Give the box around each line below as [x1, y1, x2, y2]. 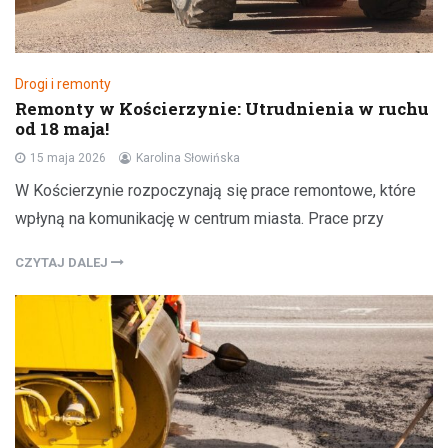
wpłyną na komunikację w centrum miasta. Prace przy [15, 209, 384, 229]
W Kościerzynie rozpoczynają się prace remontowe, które [15, 181, 416, 201]
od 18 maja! [15, 117, 109, 141]
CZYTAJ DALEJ [15, 255, 111, 271]
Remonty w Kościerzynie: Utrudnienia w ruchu [15, 97, 429, 121]
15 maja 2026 [30, 151, 106, 166]
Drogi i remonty [15, 76, 111, 93]
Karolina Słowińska [136, 151, 240, 166]
